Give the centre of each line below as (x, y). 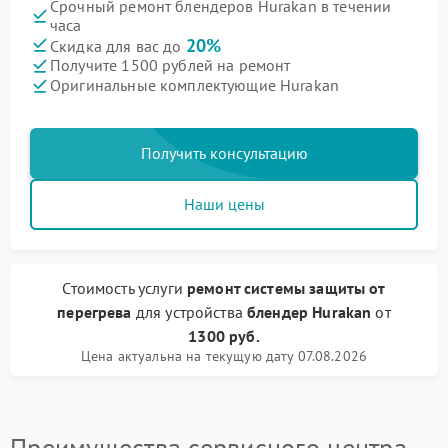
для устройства (189, 311)
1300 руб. (224, 335)
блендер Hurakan (309, 311)
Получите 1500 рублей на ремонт (170, 65)
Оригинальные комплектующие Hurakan (195, 85)
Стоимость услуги (124, 287)
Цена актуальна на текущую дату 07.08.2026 (224, 355)
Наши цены (224, 203)
